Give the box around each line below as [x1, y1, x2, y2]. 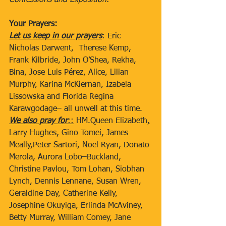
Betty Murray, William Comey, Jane [9, 214, 133, 222]
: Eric [102, 32, 123, 40]
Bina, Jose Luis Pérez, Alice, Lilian [9, 69, 131, 77]
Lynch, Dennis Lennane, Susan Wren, [9, 178, 144, 186]
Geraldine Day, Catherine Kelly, [9, 190, 120, 198]
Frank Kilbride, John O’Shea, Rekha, [9, 56, 139, 65]
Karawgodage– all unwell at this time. [9, 105, 145, 113]
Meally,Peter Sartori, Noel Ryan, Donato [9, 141, 152, 149]
